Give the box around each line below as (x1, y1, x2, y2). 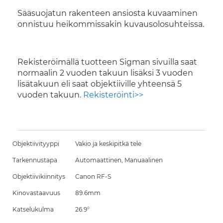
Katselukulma (12, 206, 54, 213)
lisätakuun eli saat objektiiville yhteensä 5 (17, 79, 182, 89)
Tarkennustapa (12, 156, 57, 164)
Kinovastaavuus (12, 189, 60, 197)
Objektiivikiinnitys (12, 173, 65, 180)
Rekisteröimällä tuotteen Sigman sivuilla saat (17, 57, 197, 67)
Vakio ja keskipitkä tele (75, 140, 141, 147)
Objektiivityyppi (12, 140, 59, 147)
